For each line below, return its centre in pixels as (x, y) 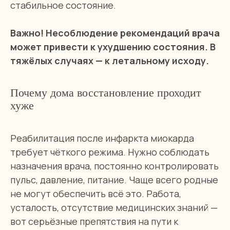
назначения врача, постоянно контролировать (114, 166)
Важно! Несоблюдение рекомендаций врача (115, 33)
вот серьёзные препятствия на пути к (94, 221)
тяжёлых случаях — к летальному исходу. (110, 61)
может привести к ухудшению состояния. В (113, 47)
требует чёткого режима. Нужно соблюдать (110, 152)
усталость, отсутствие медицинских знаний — (114, 207)
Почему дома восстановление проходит (106, 93)
